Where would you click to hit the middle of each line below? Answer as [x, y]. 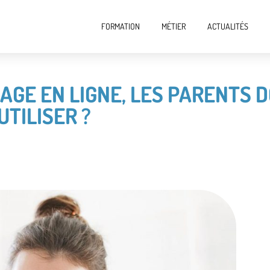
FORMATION [120, 26]
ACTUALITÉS [228, 26]
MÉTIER [173, 26]
